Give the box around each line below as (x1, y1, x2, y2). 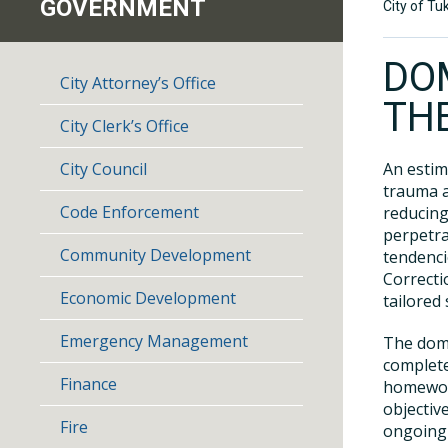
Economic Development (60, 287, 236, 309)
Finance (60, 373, 117, 395)
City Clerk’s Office (60, 115, 189, 137)
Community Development (60, 244, 251, 266)
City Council (60, 158, 147, 180)
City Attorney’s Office (60, 72, 216, 94)
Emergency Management (60, 330, 248, 352)
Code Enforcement (60, 201, 199, 223)
